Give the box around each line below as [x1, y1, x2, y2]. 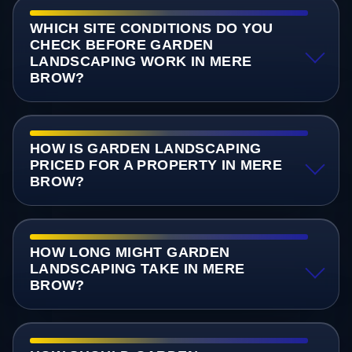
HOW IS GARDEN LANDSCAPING [29, 140, 262, 156]
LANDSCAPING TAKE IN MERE [29, 260, 245, 277]
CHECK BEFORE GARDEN [29, 36, 214, 53]
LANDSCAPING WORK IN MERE [29, 53, 252, 69]
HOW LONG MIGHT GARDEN [29, 244, 230, 260]
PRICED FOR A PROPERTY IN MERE [29, 156, 283, 173]
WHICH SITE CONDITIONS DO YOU [29, 20, 273, 36]
